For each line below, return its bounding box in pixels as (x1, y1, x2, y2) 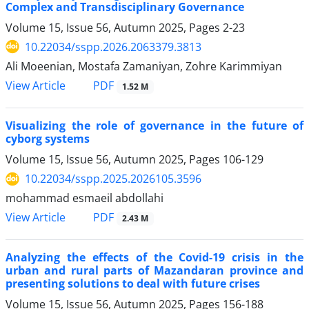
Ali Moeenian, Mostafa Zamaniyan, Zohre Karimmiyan (6, 58, 282, 74)
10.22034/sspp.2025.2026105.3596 (25, 171, 201, 187)
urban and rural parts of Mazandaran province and (6, 263, 303, 279)
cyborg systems (6, 131, 90, 147)
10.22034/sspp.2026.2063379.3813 (25, 39, 201, 54)
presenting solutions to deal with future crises (6, 276, 260, 292)
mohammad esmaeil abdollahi (6, 190, 163, 206)
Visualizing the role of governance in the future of (6, 118, 303, 134)
